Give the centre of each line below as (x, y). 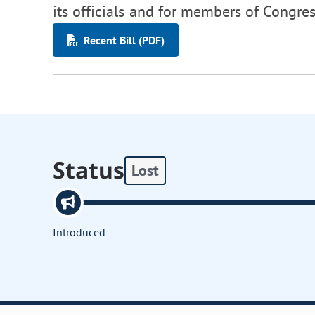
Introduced (79, 232)
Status (89, 170)
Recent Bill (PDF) (124, 40)
